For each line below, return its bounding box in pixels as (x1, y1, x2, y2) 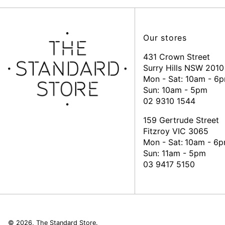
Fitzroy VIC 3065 (143, 126, 208, 136)
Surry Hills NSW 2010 (143, 62, 224, 73)
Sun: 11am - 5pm (143, 148, 206, 158)
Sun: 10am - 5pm (143, 84, 207, 95)
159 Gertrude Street (143, 115, 221, 125)
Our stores (143, 32, 187, 43)
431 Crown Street (143, 51, 210, 62)
